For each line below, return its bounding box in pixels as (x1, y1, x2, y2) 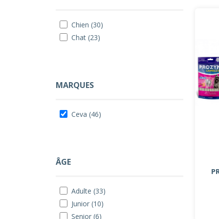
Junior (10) (71, 199, 104, 208)
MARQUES (56, 80, 94, 90)
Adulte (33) (71, 186, 106, 196)
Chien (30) (71, 20, 103, 29)
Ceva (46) (71, 109, 101, 119)
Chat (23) (71, 33, 100, 42)
